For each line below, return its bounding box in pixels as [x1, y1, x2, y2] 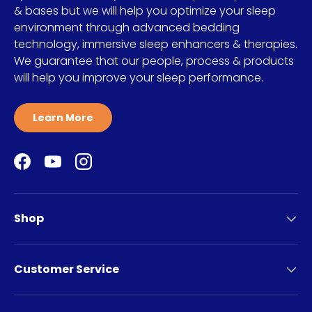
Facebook [21, 160, 76, 177]
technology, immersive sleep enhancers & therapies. [14, 36, 297, 53]
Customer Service [14, 261, 119, 278]
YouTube [52, 160, 101, 177]
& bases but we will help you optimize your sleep [14, 3, 276, 19]
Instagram [82, 160, 139, 177]
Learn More [33, 111, 93, 125]
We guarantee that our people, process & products [14, 53, 294, 70]
